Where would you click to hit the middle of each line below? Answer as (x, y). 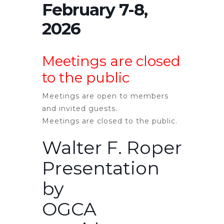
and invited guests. (80, 109)
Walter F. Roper (112, 148)
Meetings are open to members (105, 96)
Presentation (101, 168)
